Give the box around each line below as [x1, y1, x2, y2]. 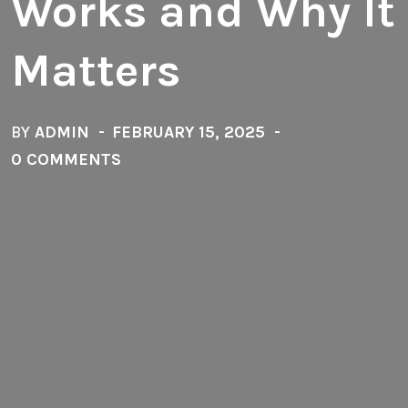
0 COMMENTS [11, 149, 121, 169]
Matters [11, 44, 180, 97]
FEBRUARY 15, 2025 [112, 122, 265, 142]
